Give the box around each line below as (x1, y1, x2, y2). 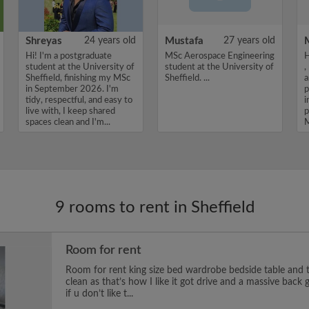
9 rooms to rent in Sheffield (54, 199, 255, 216)
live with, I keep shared (26, 107, 115, 116)
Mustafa (165, 36, 203, 46)
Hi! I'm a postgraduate (26, 52, 112, 61)
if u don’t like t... (66, 289, 133, 299)
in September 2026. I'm (26, 85, 119, 94)
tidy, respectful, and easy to (26, 96, 132, 105)
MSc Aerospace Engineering (165, 52, 275, 61)
